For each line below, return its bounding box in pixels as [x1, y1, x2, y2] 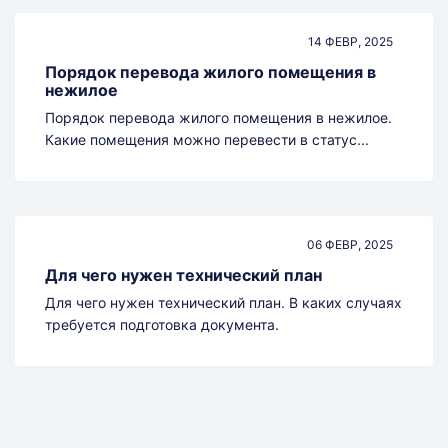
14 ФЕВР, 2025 [308, 34, 393, 50]
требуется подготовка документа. [45, 316, 279, 334]
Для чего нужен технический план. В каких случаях [45, 294, 402, 312]
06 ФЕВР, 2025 [307, 237, 393, 253]
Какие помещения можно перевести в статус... [45, 131, 369, 149]
